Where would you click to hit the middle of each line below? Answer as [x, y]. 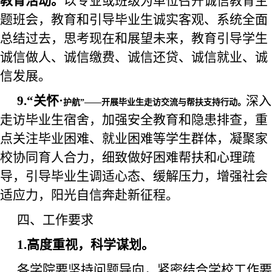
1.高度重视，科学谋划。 [86, 245]
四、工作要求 [55, 220]
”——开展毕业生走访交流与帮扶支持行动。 [163, 102]
